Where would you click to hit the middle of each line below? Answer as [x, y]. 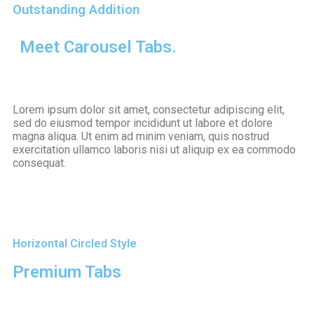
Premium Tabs [67, 272]
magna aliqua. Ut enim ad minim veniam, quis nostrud [141, 136]
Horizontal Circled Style [75, 243]
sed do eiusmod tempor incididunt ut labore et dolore [143, 123]
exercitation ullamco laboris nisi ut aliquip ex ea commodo [154, 149]
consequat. [39, 163]
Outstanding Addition [76, 9]
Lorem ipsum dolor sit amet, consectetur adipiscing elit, [149, 109]
